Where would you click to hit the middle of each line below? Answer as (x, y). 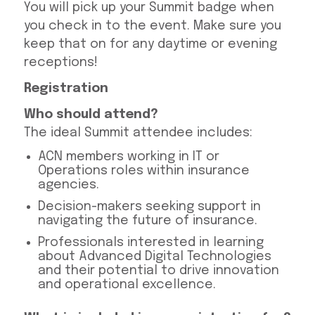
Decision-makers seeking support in (149, 207)
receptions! (62, 63)
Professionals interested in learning (150, 243)
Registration (66, 89)
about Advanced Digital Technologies (154, 257)
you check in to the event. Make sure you (152, 26)
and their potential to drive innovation (158, 271)
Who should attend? (91, 115)
